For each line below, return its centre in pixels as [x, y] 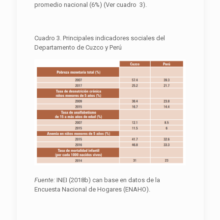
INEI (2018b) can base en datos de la [108, 180]
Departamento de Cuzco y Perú [78, 48]
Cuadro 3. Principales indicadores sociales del [99, 38]
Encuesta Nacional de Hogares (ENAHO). [92, 189]
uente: [47, 180]
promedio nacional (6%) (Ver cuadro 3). [90, 5]
